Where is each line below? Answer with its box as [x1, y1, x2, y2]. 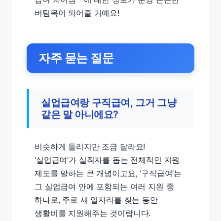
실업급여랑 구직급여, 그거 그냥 [41, 97, 177, 109]
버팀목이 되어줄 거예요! [35, 8, 119, 18]
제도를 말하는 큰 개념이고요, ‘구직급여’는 [35, 168, 182, 178]
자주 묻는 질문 [38, 51, 114, 65]
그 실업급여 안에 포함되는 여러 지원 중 [35, 182, 174, 191]
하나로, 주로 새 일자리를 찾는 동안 [35, 195, 158, 205]
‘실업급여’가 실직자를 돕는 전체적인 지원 [35, 155, 180, 165]
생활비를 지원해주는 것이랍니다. [35, 208, 151, 218]
